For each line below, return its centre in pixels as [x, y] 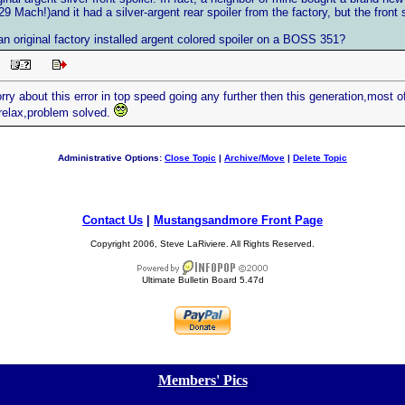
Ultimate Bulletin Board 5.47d [202, 280]
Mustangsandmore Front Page [238, 220]
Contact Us [113, 220]
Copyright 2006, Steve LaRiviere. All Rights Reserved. [202, 244]
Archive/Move [254, 158]
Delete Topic [320, 158]
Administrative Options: [111, 158]
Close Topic [190, 158]
